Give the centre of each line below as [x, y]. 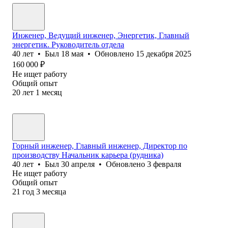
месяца [54, 191]
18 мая [72, 53]
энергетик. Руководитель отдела [68, 44]
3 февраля [164, 164]
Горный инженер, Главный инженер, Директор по [100, 146]
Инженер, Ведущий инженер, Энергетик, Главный [101, 35]
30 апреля [78, 164]
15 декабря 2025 [164, 53]
